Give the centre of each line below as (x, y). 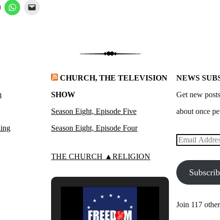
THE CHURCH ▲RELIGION (101, 157)
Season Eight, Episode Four (94, 128)
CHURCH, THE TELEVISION (114, 78)
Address (189, 156)
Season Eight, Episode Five (94, 111)
